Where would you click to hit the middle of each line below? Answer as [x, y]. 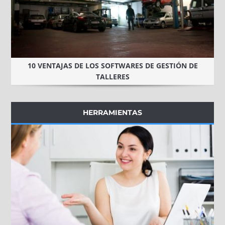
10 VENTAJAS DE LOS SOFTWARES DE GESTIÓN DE [113, 66]
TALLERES [113, 77]
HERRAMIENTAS [113, 113]
